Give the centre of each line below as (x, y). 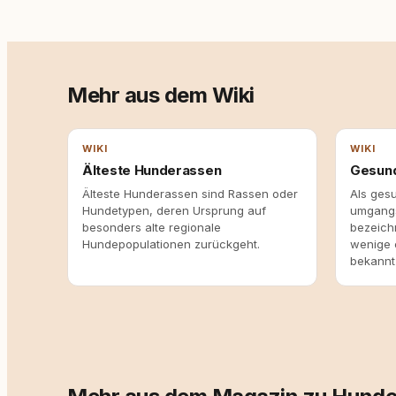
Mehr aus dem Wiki (161, 95)
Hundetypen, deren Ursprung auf (174, 210)
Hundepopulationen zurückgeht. (171, 244)
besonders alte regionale (152, 227)
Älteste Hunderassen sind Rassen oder (190, 194)
